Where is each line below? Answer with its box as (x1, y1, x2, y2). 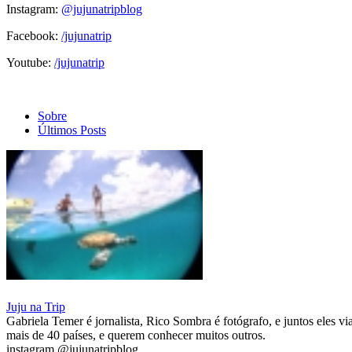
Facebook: (6, 28, 61, 42)
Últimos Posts (38, 123, 106, 137)
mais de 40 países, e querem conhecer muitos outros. (6, 328, 266, 343)
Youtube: (6, 55, 54, 69)
